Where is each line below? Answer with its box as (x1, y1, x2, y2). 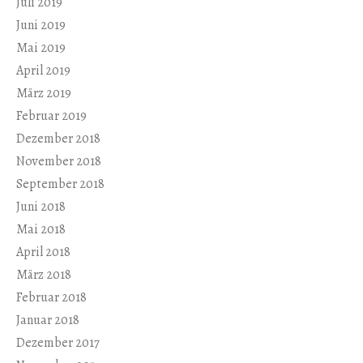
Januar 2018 (16, 311, 79, 330)
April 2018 (16, 243, 70, 262)
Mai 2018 (16, 220, 66, 239)
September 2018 (16, 175, 105, 194)
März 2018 (16, 266, 71, 284)
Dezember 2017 (16, 334, 100, 352)
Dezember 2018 (16, 130, 100, 148)
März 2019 (16, 84, 71, 103)
